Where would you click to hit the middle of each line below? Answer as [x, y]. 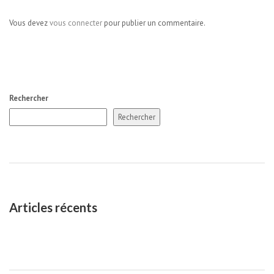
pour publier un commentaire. [154, 23]
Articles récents [53, 207]
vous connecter [76, 23]
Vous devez [29, 23]
